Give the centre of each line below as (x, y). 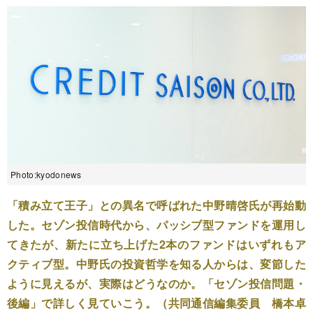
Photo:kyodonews (46, 174)
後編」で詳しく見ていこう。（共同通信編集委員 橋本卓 (156, 303)
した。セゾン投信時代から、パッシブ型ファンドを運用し (156, 224)
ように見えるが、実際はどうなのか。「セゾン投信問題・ (156, 283)
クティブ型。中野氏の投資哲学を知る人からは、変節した (156, 263)
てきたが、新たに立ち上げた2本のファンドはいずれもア (156, 244)
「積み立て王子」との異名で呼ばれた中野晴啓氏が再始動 (156, 205)
